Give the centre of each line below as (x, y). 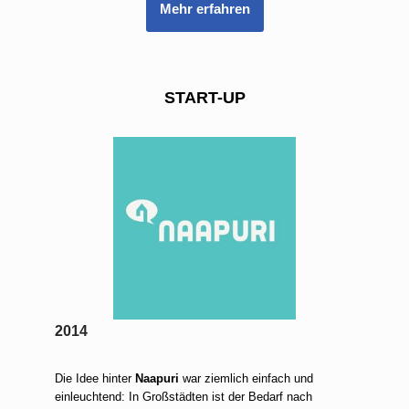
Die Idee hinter (95, 378)
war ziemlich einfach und (246, 378)
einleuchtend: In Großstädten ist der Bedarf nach (184, 396)
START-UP (204, 97)
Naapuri (157, 378)
